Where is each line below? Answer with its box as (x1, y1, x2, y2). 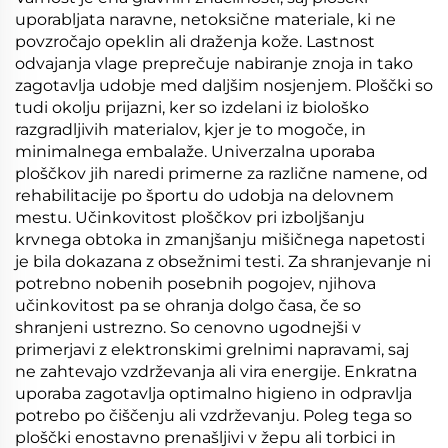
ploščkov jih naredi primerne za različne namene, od (15, 164, 428, 183)
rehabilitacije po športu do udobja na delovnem (15, 186, 394, 205)
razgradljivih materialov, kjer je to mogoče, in (15, 120, 366, 139)
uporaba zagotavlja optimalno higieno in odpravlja (15, 384, 412, 403)
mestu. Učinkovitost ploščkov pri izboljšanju (15, 208, 365, 227)
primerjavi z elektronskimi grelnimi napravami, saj (15, 340, 409, 359)
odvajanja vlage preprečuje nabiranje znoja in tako (15, 54, 413, 73)
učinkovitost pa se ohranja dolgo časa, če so (15, 296, 361, 315)
